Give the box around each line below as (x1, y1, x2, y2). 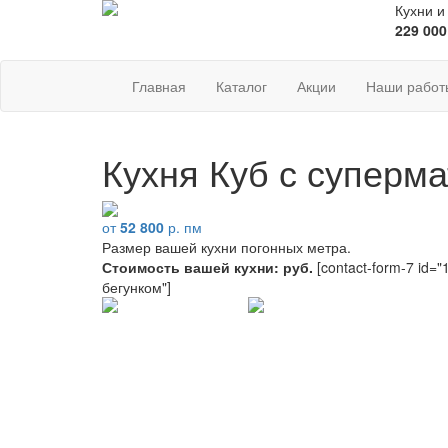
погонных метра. (241, 237, 351, 257)
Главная (132, 76, 186, 96)
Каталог (216, 76, 267, 96)
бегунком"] (102, 277, 171, 297)
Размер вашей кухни (102, 237, 241, 257)
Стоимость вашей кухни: (102, 257, 283, 277)
